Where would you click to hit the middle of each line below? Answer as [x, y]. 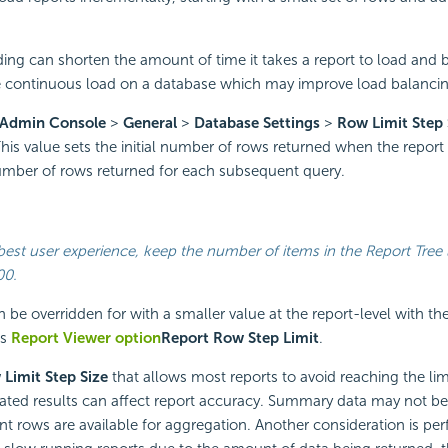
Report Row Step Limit [239, 337]
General [149, 123]
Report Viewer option [85, 337]
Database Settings [256, 123]
